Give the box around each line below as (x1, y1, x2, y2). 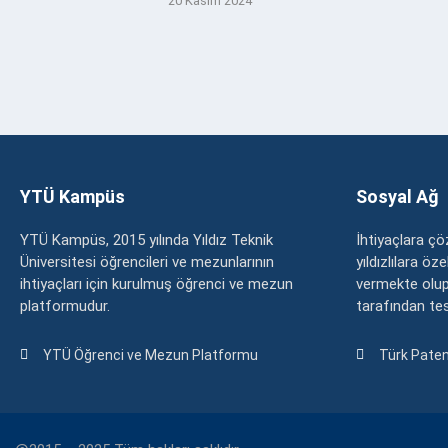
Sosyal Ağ (356, 185, 439, 207)
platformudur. (20, 296, 110, 315)
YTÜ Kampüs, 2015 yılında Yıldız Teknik (20, 230, 273, 249)
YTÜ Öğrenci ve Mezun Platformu (42, 346, 258, 363)
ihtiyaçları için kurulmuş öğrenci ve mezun (20, 274, 293, 293)
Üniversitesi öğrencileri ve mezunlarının (20, 252, 274, 271)
